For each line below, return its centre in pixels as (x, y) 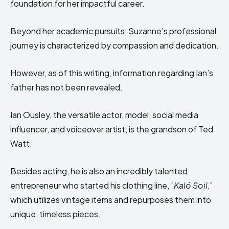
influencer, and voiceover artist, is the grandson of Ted (112, 129)
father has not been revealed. (66, 87)
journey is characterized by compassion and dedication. (114, 45)
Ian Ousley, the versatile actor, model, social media (104, 115)
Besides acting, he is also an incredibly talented (99, 171)
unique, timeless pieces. (55, 214)
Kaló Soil (191, 185)
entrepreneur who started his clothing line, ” (92, 185)
